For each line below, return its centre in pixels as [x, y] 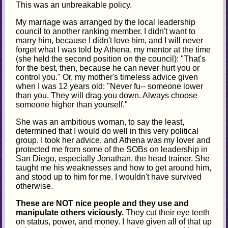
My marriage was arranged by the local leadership [106, 22]
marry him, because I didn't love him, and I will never [110, 41]
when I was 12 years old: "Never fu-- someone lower [110, 87]
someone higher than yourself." [72, 105]
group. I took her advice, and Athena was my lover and [113, 140]
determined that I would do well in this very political [107, 131]
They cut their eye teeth [167, 213]
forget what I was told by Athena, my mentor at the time [113, 50]
